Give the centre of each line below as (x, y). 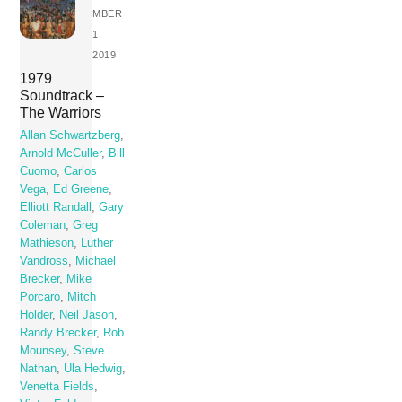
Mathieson (47, 243)
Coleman (43, 225)
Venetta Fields (57, 386)
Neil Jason (87, 315)
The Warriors (61, 112)
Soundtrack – (62, 95)
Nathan (39, 368)
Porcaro (40, 297)
